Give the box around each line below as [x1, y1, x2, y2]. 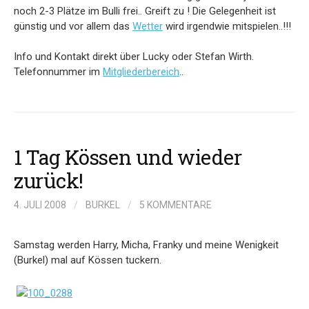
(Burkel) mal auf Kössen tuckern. [14, 253, 161, 266]
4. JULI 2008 [14, 199, 66, 210]
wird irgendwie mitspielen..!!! [163, 19, 291, 32]
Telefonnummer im [14, 66, 103, 78]
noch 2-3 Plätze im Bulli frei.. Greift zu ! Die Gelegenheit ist [14, 4, 276, 17]
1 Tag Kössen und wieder [14, 143, 242, 170]
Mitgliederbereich [103, 66, 179, 78]
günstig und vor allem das [14, 19, 132, 32]
